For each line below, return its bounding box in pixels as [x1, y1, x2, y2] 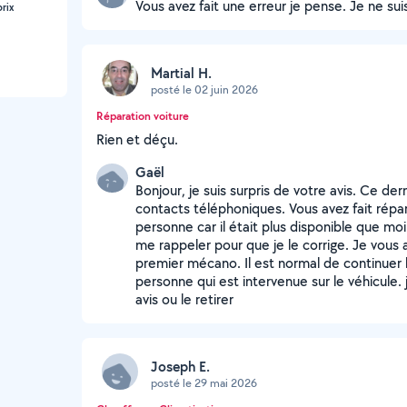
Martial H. [151, 63, 212, 83]
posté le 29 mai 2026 [151, 374, 257, 391]
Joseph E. [151, 356, 210, 376]
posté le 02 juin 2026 [151, 81, 258, 97]
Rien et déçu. [96, 130, 178, 149]
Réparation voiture [96, 108, 189, 124]
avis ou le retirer [135, 290, 233, 309]
